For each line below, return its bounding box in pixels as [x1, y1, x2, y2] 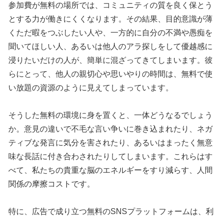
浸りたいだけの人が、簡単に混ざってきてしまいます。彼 [8, 56, 213, 65]
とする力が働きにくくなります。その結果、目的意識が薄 [8, 15, 213, 24]
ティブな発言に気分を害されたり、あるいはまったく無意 [8, 138, 213, 147]
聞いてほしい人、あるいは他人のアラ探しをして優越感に [8, 42, 213, 51]
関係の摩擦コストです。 [8, 180, 95, 189]
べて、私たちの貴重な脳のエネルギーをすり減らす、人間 [8, 166, 213, 175]
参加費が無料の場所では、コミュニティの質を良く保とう [8, 1, 213, 10]
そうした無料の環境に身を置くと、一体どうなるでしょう [8, 111, 213, 120]
